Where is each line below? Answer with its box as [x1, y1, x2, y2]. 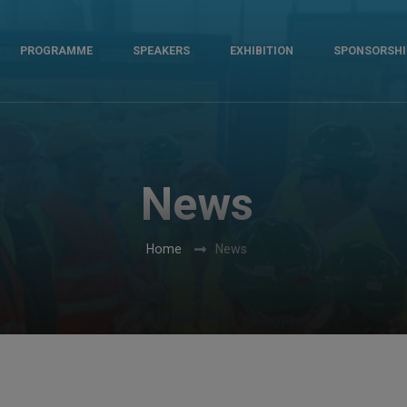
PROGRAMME [20, 44, 94, 57]
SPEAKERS [133, 44, 191, 57]
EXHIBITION [230, 44, 294, 57]
